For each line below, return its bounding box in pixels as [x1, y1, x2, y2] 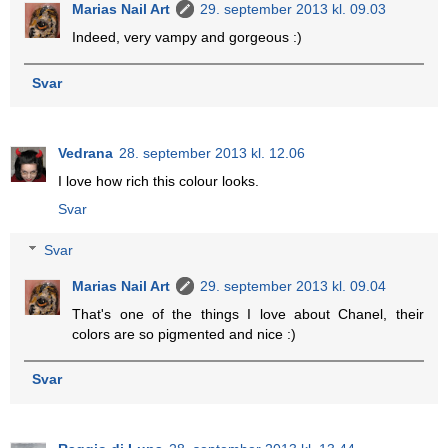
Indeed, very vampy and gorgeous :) [72, 29, 303, 46]
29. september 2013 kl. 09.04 [200, 278, 387, 295]
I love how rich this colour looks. [58, 172, 259, 189]
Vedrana [58, 144, 113, 161]
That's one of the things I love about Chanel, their [72, 306, 424, 323]
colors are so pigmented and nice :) [72, 326, 297, 343]
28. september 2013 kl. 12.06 [119, 144, 305, 161]
